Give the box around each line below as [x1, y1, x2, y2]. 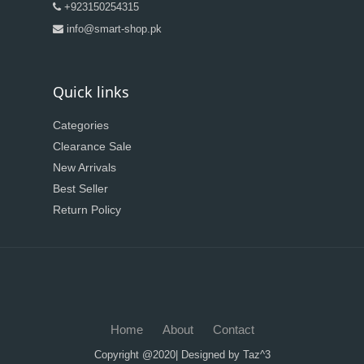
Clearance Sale [53, 139, 132, 153]
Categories [53, 118, 109, 132]
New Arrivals [53, 160, 116, 174]
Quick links [53, 81, 129, 102]
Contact [212, 322, 254, 336]
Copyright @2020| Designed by [93, 348, 243, 361]
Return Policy [53, 202, 121, 216]
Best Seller [53, 181, 108, 195]
